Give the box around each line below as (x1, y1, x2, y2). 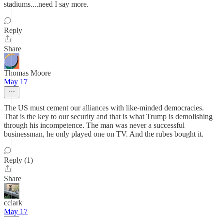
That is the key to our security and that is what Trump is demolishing (4, 112, 213, 121)
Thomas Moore (4, 69, 51, 77)
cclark (4, 199, 22, 207)
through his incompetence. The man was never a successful (4, 121, 185, 129)
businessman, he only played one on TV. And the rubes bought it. (4, 130, 203, 138)
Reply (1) (4, 156, 33, 164)
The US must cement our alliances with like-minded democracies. (4, 104, 204, 112)
